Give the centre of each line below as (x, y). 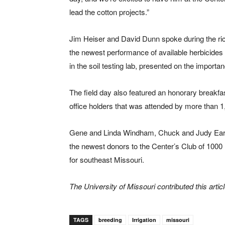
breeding (110, 220)
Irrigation (144, 220)
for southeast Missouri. (107, 160)
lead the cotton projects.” (109, 12)
